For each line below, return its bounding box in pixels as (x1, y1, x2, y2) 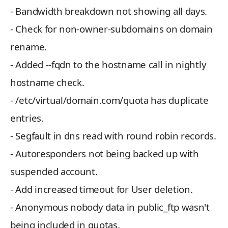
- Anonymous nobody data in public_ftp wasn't (10, 201, 210, 213)
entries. (10, 111, 44, 124)
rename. (10, 40, 47, 53)
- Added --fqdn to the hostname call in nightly (10, 58, 207, 71)
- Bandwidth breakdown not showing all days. (10, 5, 208, 17)
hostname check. (10, 76, 84, 89)
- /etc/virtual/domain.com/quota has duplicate (10, 94, 209, 106)
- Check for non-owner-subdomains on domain (10, 22, 213, 35)
